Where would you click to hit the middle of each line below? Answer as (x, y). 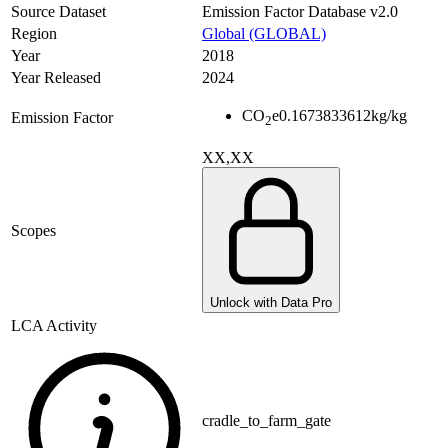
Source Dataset (58, 12)
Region (34, 34)
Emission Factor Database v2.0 (300, 12)
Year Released (56, 78)
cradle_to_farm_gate (266, 421)
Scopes (33, 231)
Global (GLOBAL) (264, 34)
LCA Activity (54, 326)
